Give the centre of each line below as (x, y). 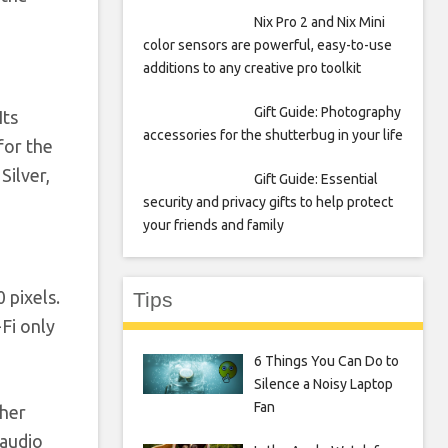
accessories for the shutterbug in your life (273, 135)
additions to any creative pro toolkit (252, 68)
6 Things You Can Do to (326, 361)
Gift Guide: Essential (315, 179)
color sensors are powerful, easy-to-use (267, 45)
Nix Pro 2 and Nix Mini (319, 22)
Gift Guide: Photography (327, 112)
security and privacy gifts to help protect (268, 202)
